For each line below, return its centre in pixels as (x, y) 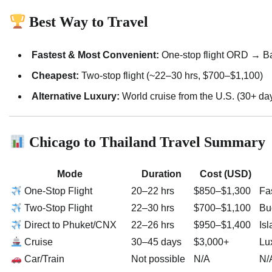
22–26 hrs (153, 225)
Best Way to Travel (87, 22)
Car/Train (43, 259)
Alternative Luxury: (76, 97)
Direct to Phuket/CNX (70, 225)
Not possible (158, 259)
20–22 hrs (153, 191)
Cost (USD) (225, 174)
